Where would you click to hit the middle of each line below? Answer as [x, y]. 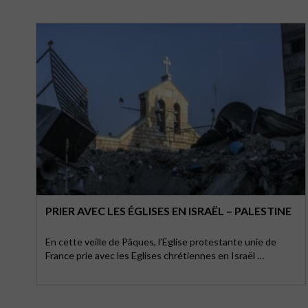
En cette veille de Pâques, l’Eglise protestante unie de [161, 242]
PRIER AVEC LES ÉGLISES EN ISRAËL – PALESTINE [168, 211]
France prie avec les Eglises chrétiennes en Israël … [155, 255]
